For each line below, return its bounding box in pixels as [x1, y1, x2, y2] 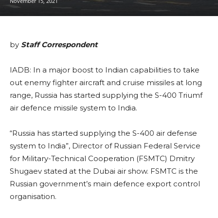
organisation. [10, 192, 56, 201]
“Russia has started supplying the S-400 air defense [10, 128, 197, 138]
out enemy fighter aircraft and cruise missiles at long [10, 78, 202, 87]
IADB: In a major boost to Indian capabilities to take [10, 65, 200, 74]
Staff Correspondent [21, 40, 98, 49]
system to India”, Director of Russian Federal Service [10, 141, 200, 150]
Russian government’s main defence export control [10, 179, 200, 188]
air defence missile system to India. [10, 103, 137, 112]
